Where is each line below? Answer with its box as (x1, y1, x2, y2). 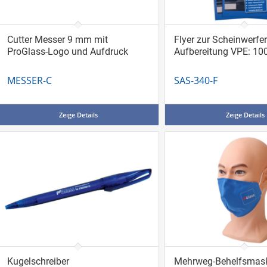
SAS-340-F (173, 74, 218, 88)
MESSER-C (7, 74, 52, 88)
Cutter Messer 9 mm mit (7, 34, 108, 46)
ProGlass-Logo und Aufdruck (7, 46, 128, 58)
